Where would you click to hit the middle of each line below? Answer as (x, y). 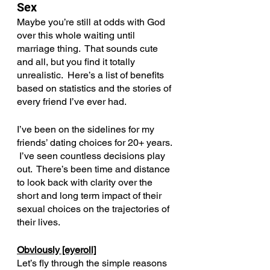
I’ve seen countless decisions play (92, 156)
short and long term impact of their (90, 196)
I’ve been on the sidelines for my (87, 129)
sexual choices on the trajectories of (94, 209)
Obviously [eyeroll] (56, 250)
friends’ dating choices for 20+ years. (96, 143)
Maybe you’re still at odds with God (92, 22)
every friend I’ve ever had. (72, 102)
